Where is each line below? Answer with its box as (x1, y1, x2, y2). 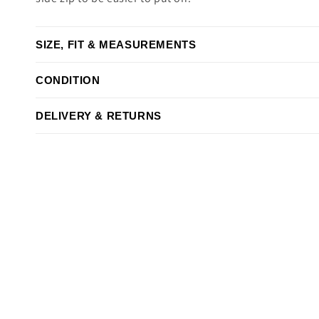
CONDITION (36, 74, 100, 86)
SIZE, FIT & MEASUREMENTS (36, 38, 197, 51)
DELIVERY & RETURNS (36, 110, 162, 122)
